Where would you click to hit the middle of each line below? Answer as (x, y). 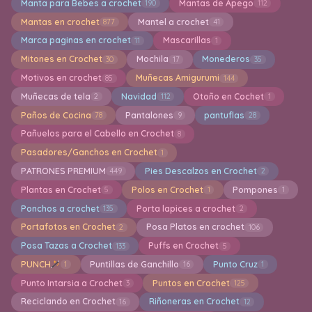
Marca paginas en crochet (76, 40)
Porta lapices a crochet (186, 208)
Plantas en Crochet (61, 189)
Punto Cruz (235, 264)
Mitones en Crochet (61, 59)
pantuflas (225, 115)
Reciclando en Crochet (68, 302)
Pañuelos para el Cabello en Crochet (97, 134)
